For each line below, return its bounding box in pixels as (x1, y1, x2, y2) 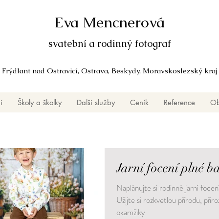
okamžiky (116, 206, 145, 218)
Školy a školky (17, 97, 62, 107)
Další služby (76, 97, 115, 107)
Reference (163, 97, 195, 107)
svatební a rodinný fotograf (48, 37, 171, 50)
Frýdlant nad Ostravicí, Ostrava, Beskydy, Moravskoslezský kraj (2, 66, 217, 75)
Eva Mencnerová (54, 13, 165, 32)
